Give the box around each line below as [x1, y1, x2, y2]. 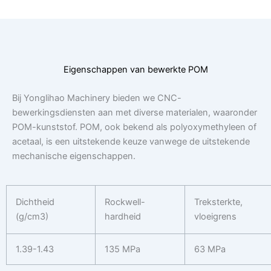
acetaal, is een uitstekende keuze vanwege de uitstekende [12, 136, 250, 148]
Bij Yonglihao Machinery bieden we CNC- [12, 93, 181, 104]
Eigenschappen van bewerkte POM [63, 64, 208, 76]
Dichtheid [15, 196, 54, 207]
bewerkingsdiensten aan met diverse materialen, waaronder [12, 107, 257, 119]
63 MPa [194, 243, 226, 255]
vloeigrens [194, 211, 237, 222]
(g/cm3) [15, 211, 48, 222]
